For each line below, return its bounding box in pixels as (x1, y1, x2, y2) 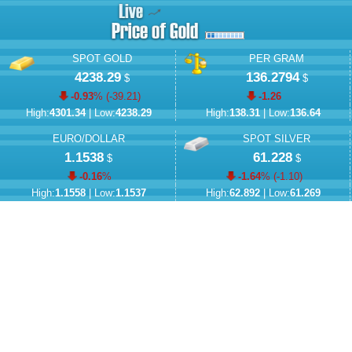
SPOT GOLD (72, 53, 132, 65)
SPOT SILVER (243, 134, 310, 145)
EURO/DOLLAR (52, 134, 125, 145)
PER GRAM (249, 53, 304, 65)
